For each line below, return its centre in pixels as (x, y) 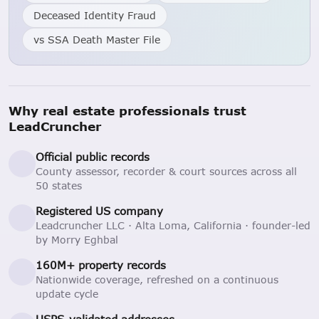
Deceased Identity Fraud (95, 15)
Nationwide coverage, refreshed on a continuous (157, 279)
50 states (59, 185)
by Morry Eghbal (77, 239)
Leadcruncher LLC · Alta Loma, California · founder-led (173, 225)
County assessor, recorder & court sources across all (166, 171)
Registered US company (99, 210)
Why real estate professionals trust (127, 110)
